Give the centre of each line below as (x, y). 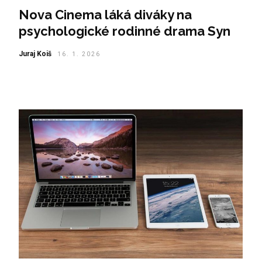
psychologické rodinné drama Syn (124, 31)
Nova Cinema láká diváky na (105, 14)
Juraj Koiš (35, 54)
